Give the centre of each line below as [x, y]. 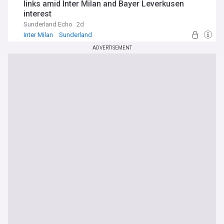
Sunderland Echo [48, 24]
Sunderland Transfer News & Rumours [80, 43]
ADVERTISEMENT [112, 48]
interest [37, 14]
